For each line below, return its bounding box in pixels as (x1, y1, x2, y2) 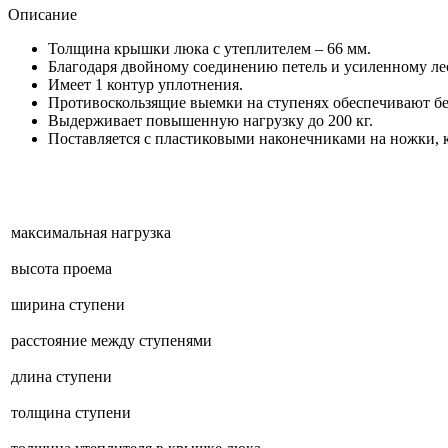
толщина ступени (11, 403, 131, 421)
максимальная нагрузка (11, 223, 171, 241)
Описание (8, 5, 77, 23)
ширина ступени (11, 295, 125, 313)
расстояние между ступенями (11, 331, 212, 349)
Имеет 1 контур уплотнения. (48, 75, 243, 93)
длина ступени (11, 367, 112, 385)
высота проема (11, 259, 112, 277)
